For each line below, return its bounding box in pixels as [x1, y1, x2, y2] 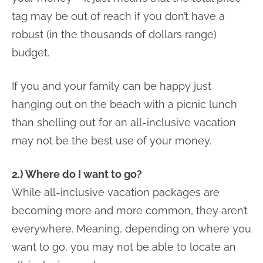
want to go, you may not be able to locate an [12, 240, 236, 253]
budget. [12, 46, 49, 59]
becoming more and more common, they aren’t [12, 204, 248, 217]
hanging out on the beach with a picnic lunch [12, 97, 237, 110]
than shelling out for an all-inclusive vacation [12, 116, 236, 129]
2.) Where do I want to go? [12, 167, 142, 180]
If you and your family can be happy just [12, 79, 211, 92]
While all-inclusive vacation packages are [12, 186, 220, 198]
